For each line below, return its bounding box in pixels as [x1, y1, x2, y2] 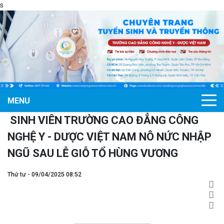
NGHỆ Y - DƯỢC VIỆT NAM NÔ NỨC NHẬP [7, 130, 211, 143]
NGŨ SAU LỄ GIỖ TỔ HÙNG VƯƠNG [7, 146, 180, 159]
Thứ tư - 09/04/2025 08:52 [7, 170, 81, 178]
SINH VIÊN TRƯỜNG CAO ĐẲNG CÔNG [7, 113, 198, 126]
